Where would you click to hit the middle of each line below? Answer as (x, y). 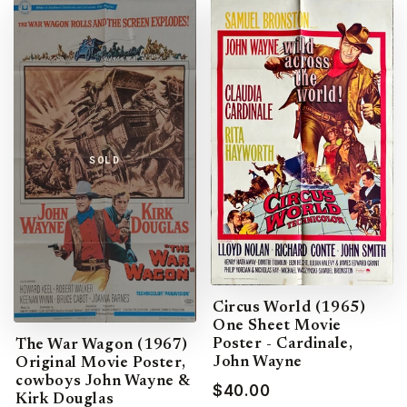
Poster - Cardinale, (283, 344)
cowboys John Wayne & (103, 382)
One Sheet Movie (277, 326)
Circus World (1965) (289, 308)
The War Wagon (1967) (102, 345)
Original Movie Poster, (101, 363)
